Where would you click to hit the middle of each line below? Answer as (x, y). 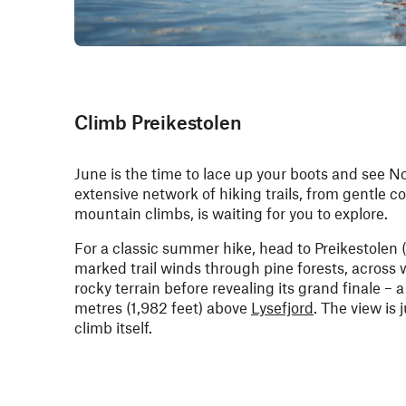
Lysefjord (282, 307)
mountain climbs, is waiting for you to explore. (231, 213)
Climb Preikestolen (158, 122)
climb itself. (113, 327)
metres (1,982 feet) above (163, 307)
